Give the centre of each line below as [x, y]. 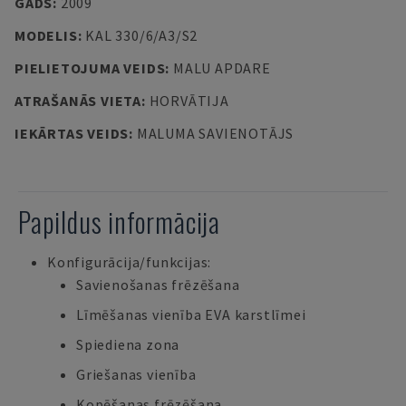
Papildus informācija [119, 222]
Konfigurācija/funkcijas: [130, 262]
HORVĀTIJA [189, 101]
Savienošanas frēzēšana [158, 285]
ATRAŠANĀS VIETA [78, 101]
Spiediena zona [128, 344]
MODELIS [46, 35]
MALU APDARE [222, 68]
